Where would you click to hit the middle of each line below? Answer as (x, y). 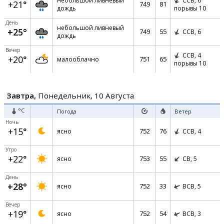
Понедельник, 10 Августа (85, 95)
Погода (67, 111)
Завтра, (21, 95)
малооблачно (78, 59)
